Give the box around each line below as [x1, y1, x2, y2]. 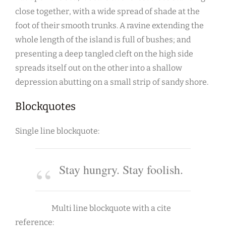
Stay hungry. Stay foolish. [59, 161, 183, 178]
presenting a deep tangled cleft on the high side [15, 49, 193, 59]
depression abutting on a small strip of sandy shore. [15, 77, 208, 87]
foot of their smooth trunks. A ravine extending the [15, 21, 204, 31]
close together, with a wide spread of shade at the [15, 7, 200, 17]
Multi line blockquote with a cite [51, 203, 171, 213]
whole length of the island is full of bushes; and [15, 35, 191, 45]
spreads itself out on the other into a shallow [15, 63, 182, 73]
